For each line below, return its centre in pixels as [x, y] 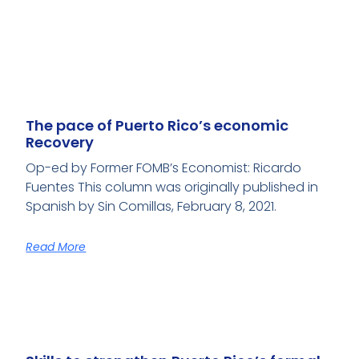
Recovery [60, 143]
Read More [56, 247]
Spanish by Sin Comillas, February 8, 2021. [151, 207]
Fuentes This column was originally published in [172, 188]
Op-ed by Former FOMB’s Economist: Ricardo [164, 168]
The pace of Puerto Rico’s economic [157, 126]
